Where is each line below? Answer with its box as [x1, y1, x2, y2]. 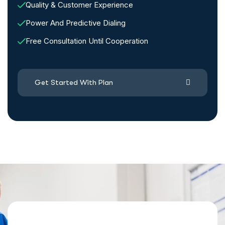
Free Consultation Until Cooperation [26, 36, 148, 46]
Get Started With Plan [35, 78, 113, 87]
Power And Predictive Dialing [26, 18, 126, 28]
